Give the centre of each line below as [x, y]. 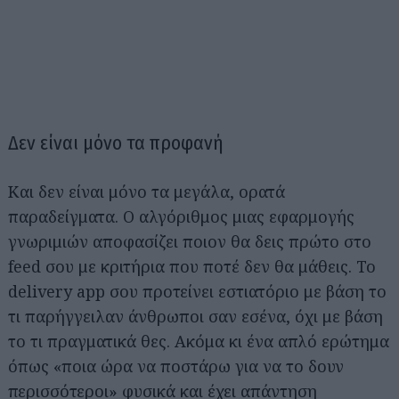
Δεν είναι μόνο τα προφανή [116, 143]
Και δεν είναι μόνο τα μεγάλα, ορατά [147, 191]
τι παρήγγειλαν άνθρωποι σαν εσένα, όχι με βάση [195, 316]
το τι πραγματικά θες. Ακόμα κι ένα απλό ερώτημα [199, 341]
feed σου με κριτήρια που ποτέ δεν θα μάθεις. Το [192, 266]
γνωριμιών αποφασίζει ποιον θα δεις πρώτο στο [190, 241]
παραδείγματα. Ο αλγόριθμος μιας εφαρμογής [181, 216]
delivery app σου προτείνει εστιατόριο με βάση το [197, 291]
